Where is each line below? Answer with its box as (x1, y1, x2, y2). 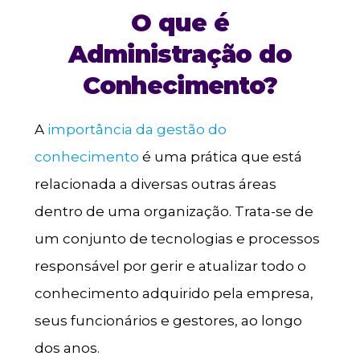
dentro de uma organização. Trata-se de (34, 202, 313, 219)
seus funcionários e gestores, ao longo (34, 312, 302, 329)
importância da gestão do (47, 121, 227, 137)
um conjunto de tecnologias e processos (34, 230, 320, 247)
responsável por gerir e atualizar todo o (34, 257, 306, 274)
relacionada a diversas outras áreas (34, 175, 276, 192)
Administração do (67, 39, 292, 69)
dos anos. (34, 339, 100, 356)
